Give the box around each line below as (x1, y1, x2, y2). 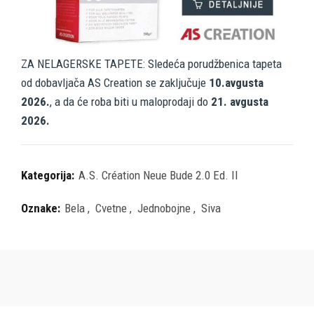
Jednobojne (137, 200, 191, 215)
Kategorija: (21, 168, 77, 182)
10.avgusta (209, 75, 264, 90)
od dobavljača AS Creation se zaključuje (21, 75, 209, 90)
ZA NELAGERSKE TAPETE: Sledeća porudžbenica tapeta (21, 56, 282, 71)
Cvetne (95, 200, 127, 215)
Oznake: (21, 200, 63, 215)
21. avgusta (211, 94, 268, 109)
